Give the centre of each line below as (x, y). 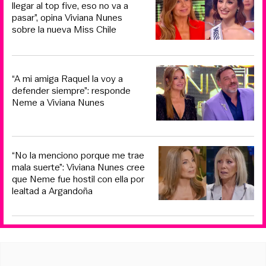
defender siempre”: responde (71, 91)
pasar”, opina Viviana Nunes (67, 18)
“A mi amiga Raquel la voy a (67, 79)
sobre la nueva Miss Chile (64, 30)
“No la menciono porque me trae (78, 155)
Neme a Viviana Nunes (58, 103)
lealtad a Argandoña (52, 191)
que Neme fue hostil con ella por (78, 179)
